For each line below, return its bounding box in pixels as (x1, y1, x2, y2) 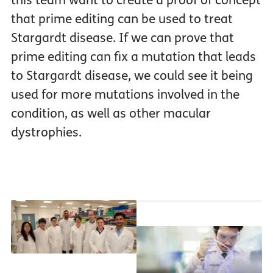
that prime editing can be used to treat (10, 12, 233, 27)
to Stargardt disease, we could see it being (10, 68, 253, 83)
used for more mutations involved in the (10, 87, 239, 102)
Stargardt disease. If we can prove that (10, 30, 234, 46)
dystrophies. (10, 125, 82, 140)
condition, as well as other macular (10, 106, 211, 121)
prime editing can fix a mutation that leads (10, 49, 256, 65)
